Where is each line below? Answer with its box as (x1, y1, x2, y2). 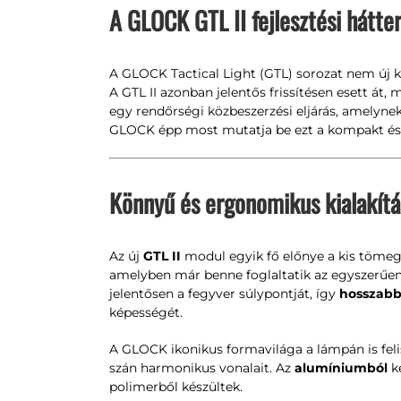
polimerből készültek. (108, 379, 243, 395)
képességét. (108, 304, 183, 320)
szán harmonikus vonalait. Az (108, 360, 294, 376)
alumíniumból (294, 360, 388, 376)
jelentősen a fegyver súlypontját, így (108, 286, 339, 302)
